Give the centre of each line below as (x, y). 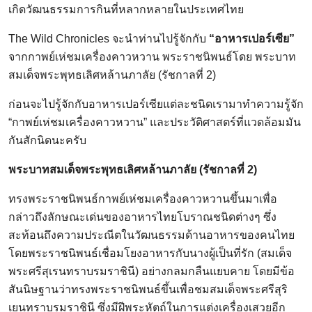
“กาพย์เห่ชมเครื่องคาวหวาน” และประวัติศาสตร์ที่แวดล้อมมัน (155, 123)
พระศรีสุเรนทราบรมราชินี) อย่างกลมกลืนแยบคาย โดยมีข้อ (151, 272)
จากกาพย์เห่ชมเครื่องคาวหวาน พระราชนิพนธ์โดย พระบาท (152, 57)
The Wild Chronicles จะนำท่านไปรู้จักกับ (107, 39)
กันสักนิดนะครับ (47, 141)
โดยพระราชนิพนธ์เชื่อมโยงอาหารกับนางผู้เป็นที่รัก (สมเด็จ (150, 253)
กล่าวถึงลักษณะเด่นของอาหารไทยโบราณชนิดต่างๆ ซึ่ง (142, 217)
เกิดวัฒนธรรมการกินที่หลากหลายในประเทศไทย (126, 10)
